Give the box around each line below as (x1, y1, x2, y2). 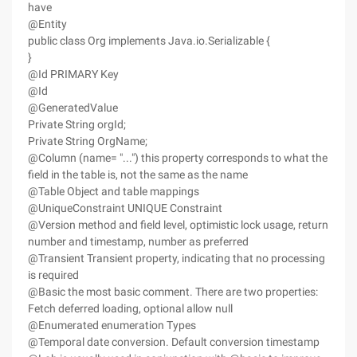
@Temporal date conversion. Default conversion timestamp (28, 335, 320, 348)
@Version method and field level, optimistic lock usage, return (28, 218, 328, 231)
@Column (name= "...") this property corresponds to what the (28, 151, 328, 164)
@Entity (28, 18, 67, 30)
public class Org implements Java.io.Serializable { (28, 34, 270, 47)
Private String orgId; (28, 118, 126, 131)
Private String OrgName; (28, 135, 147, 147)
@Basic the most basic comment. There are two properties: (28, 285, 318, 298)
